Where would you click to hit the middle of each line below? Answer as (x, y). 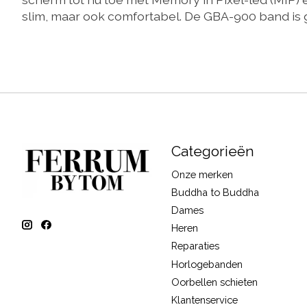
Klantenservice (204, 299)
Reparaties (195, 246)
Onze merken (202, 174)
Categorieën (212, 151)
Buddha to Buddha (215, 192)
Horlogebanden (207, 264)
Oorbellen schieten (214, 282)
